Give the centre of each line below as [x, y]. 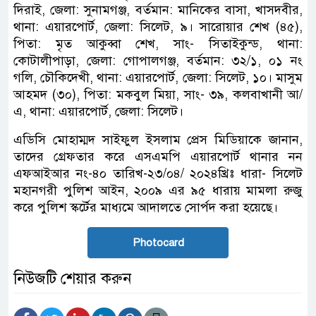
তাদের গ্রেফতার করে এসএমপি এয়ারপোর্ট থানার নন [158, 156]
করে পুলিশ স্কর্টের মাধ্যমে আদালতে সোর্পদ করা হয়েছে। [146, 207]
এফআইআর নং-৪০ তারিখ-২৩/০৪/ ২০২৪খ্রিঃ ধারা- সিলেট [158, 173]
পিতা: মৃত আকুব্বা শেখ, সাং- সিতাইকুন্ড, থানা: [158, 43]
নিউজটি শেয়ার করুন [72, 278]
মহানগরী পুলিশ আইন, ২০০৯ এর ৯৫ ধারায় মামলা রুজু [158, 190]
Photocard [158, 242]
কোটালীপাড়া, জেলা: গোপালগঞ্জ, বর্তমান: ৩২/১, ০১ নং [158, 60]
